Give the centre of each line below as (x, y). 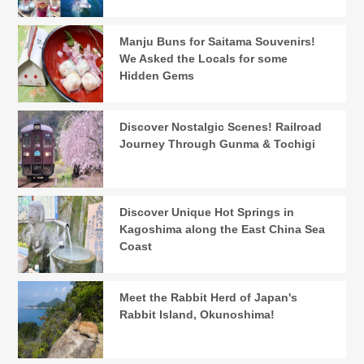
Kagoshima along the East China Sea (223, 230)
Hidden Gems (157, 76)
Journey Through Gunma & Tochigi (218, 144)
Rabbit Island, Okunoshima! (197, 315)
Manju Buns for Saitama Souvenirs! (218, 42)
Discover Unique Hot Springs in (207, 212)
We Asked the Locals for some (204, 59)
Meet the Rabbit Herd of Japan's (209, 298)
